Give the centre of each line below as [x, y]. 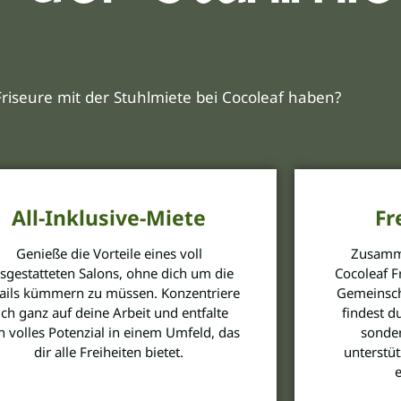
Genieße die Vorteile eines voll [109, 253]
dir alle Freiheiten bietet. [109, 351]
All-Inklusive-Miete [109, 217]
